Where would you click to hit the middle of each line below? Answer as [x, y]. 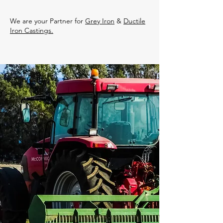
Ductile [134, 21]
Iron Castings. [32, 30]
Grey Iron [100, 21]
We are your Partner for [48, 21]
